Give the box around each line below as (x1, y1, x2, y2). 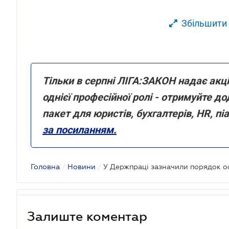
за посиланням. (42, 124, 117, 136)
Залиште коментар (27, 209, 147, 223)
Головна (31, 163, 60, 171)
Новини (67, 163, 96, 171)
